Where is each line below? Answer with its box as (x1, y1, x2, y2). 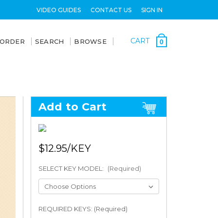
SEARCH (35, 37, 64, 45)
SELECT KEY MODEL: (38, 164, 105, 172)
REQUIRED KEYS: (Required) (38, 204, 127, 213)
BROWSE (74, 37, 107, 45)
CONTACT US (90, 6, 131, 14)
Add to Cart (38, 100, 107, 113)
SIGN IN (141, 6, 163, 14)
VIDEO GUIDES (36, 6, 81, 14)
